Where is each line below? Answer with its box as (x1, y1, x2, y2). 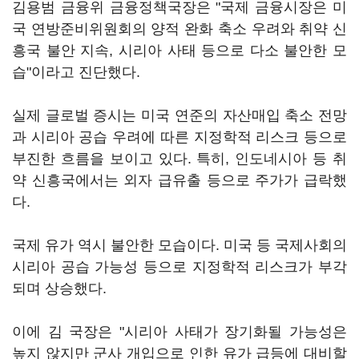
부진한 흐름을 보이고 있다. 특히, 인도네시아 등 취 (12, 151, 347, 167)
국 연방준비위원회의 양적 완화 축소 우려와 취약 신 (12, 21, 347, 37)
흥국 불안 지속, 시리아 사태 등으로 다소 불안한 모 (12, 42, 347, 58)
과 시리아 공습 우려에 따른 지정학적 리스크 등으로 (12, 129, 347, 145)
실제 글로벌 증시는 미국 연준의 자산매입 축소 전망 (12, 107, 347, 123)
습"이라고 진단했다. (12, 64, 140, 80)
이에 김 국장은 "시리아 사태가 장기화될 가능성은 (12, 324, 347, 340)
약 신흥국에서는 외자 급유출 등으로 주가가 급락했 (12, 172, 347, 188)
